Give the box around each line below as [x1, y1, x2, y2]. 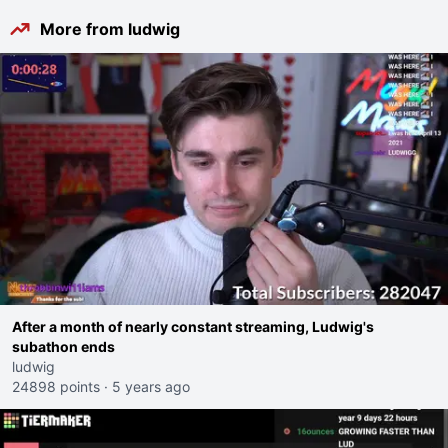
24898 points [12, 378, 100, 395]
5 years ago [112, 378, 190, 395]
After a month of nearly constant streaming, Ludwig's [12, 318, 374, 335]
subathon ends [12, 338, 115, 355]
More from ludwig [40, 19, 180, 39]
